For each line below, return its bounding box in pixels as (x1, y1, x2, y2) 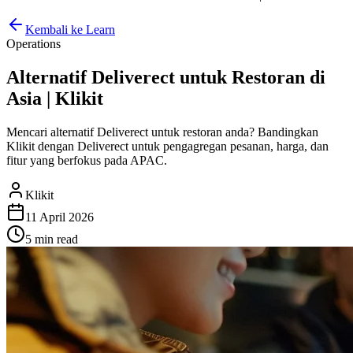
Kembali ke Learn (25, 23, 115, 36)
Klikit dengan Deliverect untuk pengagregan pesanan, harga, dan (6, 139, 329, 153)
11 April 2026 (25, 210, 94, 224)
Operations (6, 37, 61, 50)
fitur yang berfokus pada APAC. (6, 153, 167, 167)
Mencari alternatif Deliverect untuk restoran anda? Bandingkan (6, 124, 318, 139)
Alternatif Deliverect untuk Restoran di (6, 66, 325, 87)
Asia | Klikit (6, 87, 103, 109)
